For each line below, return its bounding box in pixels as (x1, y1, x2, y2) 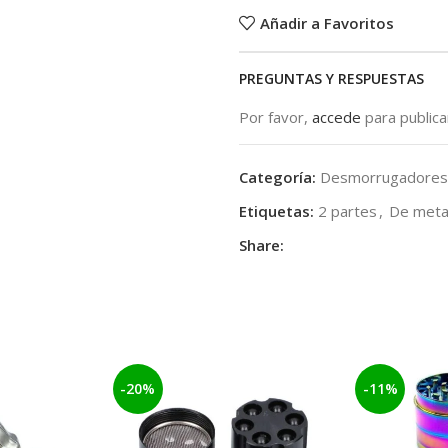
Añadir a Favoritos (259, 12, 394, 33)
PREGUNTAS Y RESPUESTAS (239, 69, 424, 88)
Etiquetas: (239, 201, 314, 221)
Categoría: (239, 167, 316, 187)
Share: (239, 235, 284, 255)
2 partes (318, 201, 377, 221)
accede (312, 107, 361, 127)
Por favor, (239, 107, 312, 127)
